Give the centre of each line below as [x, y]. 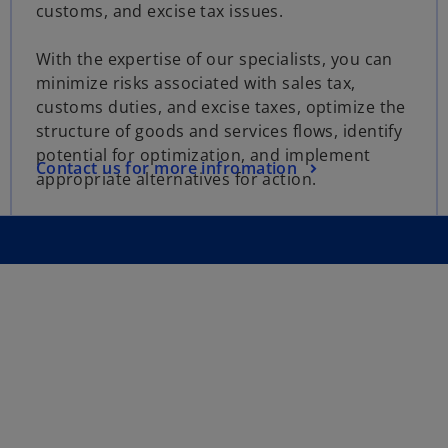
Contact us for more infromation [166, 167]
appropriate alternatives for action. [176, 179]
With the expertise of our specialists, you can [214, 59]
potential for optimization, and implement [203, 155]
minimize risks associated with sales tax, [195, 83]
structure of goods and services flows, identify [219, 131]
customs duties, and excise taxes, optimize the [220, 107]
